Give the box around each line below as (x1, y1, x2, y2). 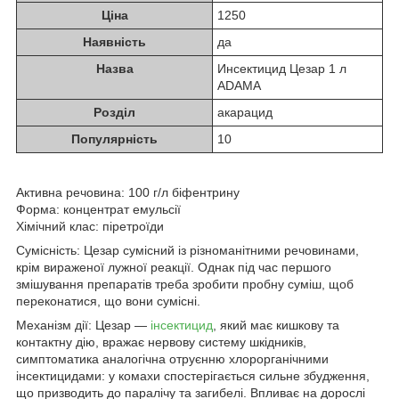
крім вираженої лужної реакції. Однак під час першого (16, 259, 331, 274)
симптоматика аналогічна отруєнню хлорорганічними (16, 351, 329, 366)
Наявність (83, 34, 146, 49)
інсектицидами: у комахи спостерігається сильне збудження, (16, 368, 370, 383)
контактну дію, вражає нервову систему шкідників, (16, 334, 306, 349)
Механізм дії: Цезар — (16, 317, 151, 332)
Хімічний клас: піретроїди (16, 218, 164, 233)
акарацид (217, 104, 273, 119)
